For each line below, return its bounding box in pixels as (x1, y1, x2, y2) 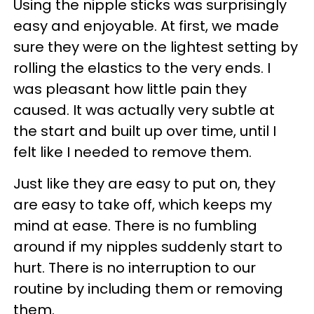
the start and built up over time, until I (13, 121, 276, 142)
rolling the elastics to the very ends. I (13, 58, 271, 78)
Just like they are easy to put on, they (13, 174, 275, 194)
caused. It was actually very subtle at (13, 100, 275, 121)
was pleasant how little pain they (13, 79, 247, 100)
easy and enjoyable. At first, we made (13, 16, 279, 36)
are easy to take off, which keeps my (13, 195, 272, 215)
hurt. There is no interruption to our (13, 258, 256, 278)
